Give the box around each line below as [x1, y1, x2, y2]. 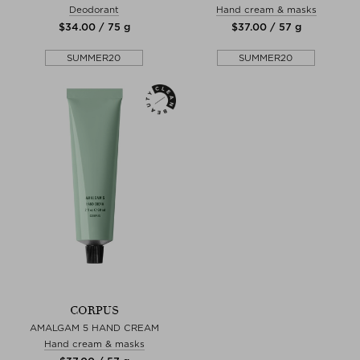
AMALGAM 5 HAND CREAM [29, 321, 159, 333]
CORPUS [69, 303, 119, 317]
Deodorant [69, 3, 119, 15]
